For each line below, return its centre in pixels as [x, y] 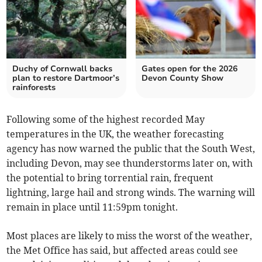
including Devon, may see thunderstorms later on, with [130, 163]
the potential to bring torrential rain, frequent [110, 178]
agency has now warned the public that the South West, [131, 149]
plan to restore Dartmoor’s [66, 78]
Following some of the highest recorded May [106, 120]
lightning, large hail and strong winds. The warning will [131, 193]
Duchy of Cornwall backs [63, 69]
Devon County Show [182, 78]
